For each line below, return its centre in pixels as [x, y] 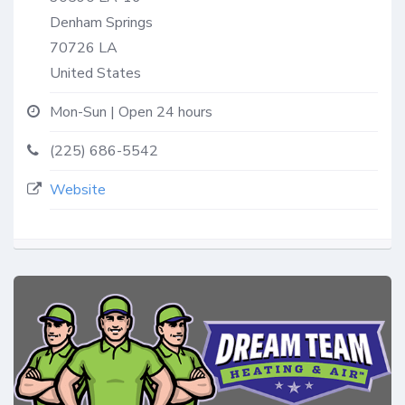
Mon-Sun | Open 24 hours [131, 112]
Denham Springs [101, 22]
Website [78, 189]
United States [95, 73]
